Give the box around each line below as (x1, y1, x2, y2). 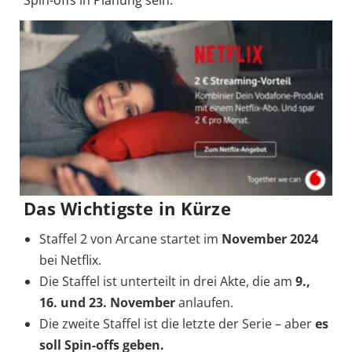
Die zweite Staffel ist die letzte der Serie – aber (39, 315, 315, 333)
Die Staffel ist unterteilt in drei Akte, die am (39, 273, 295, 291)
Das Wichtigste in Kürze (24, 196, 231, 221)
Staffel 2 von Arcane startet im (39, 230, 222, 248)
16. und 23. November (39, 294, 175, 312)
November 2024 (222, 230, 318, 248)
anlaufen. (175, 294, 233, 312)
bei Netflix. (39, 251, 101, 269)
